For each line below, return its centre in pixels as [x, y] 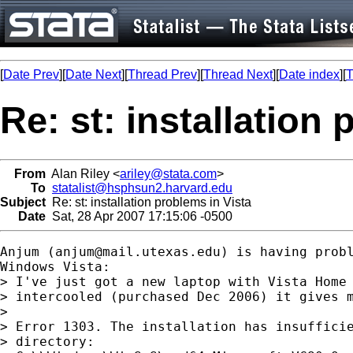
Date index [309, 74]
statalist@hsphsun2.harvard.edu [142, 188]
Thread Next [238, 74]
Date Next [93, 74]
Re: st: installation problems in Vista [149, 202]
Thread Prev [162, 74]
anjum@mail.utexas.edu [138, 251]
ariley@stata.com [168, 173]
